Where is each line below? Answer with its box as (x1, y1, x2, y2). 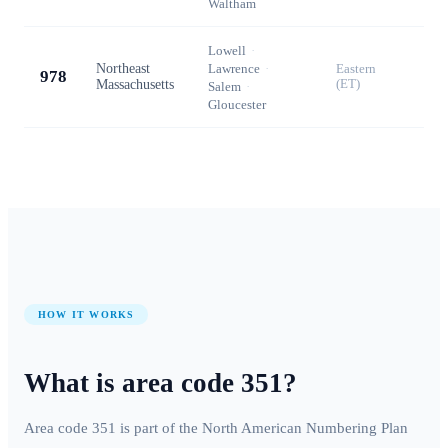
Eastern (336, 61, 376, 76)
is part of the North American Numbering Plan (116, 420, 408, 437)
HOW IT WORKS (38, 308, 135, 320)
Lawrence (208, 60, 260, 76)
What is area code (24, 368, 241, 399)
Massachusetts (96, 76, 174, 92)
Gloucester (208, 96, 266, 112)
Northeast (96, 60, 150, 76)
